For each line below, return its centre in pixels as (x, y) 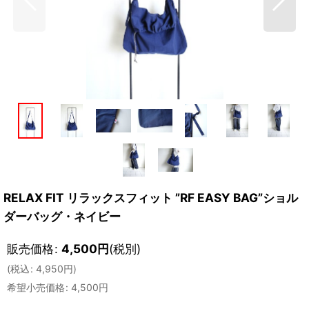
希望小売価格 (36, 288)
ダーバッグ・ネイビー (62, 217)
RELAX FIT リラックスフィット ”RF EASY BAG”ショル (151, 198)
